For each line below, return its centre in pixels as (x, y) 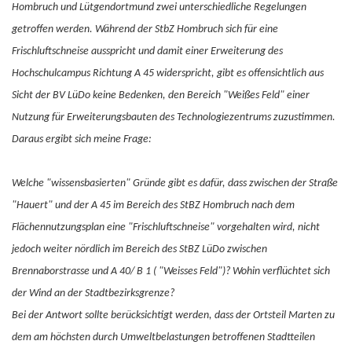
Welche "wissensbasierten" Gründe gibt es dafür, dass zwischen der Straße (175, 183)
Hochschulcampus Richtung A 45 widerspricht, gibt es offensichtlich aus (168, 73)
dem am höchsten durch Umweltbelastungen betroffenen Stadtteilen (163, 337)
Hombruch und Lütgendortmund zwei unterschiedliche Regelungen (159, 7)
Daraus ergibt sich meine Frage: (82, 139)
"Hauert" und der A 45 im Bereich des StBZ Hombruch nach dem (153, 205)
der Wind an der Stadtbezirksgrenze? (93, 293)
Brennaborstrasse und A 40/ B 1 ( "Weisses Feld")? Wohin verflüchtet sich (171, 271)
